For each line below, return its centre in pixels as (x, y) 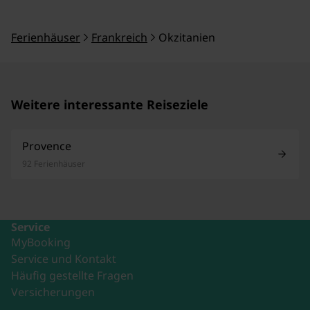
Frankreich (119, 37)
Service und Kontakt (64, 258)
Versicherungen (53, 292)
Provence (47, 146)
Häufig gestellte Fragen (72, 275)
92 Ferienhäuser (54, 163)
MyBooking (41, 242)
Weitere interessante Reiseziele (110, 104)
